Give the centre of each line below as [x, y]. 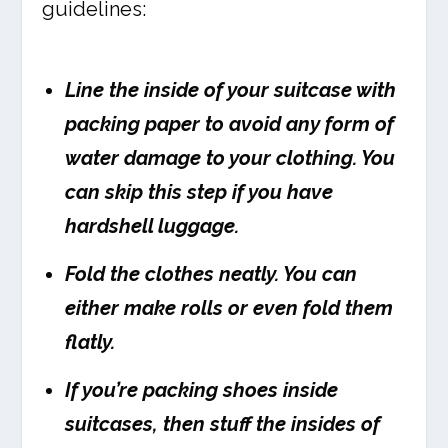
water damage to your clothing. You [230, 158]
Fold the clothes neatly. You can [211, 274]
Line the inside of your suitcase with [231, 90]
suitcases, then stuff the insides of [223, 424]
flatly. [90, 342]
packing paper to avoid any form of [230, 124]
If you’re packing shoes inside [202, 390]
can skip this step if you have [199, 192]
